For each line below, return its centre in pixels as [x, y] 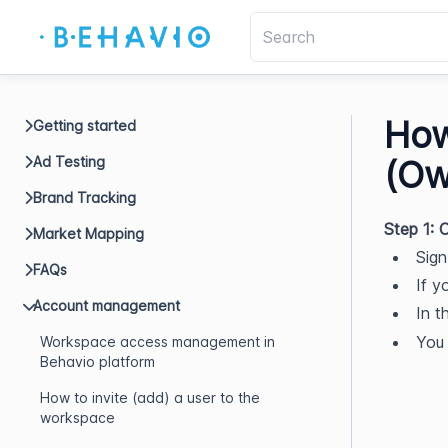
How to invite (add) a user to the [150, 397]
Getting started [84, 125]
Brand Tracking [84, 197]
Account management [106, 305]
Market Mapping [88, 233]
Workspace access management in [157, 341]
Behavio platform [97, 361]
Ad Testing [69, 161]
